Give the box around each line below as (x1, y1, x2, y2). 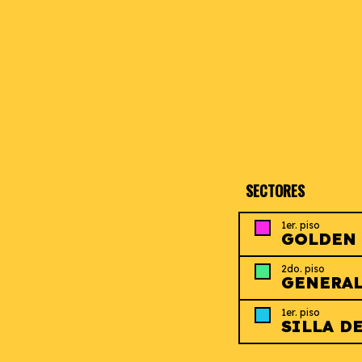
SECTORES (246, 179, 305, 201)
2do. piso (281, 262, 325, 275)
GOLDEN (281, 228, 356, 249)
